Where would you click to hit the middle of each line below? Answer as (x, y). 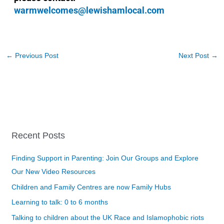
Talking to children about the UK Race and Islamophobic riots (108, 217)
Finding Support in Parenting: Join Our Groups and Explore (105, 158)
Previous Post (35, 55)
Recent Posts (38, 136)
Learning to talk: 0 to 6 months (60, 202)
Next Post (195, 55)
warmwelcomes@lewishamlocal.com (89, 10)
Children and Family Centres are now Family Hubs (91, 187)
